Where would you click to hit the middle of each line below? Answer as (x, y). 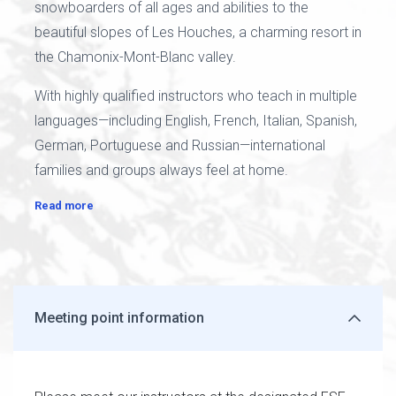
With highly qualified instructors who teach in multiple (196, 96)
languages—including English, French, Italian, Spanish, (196, 121)
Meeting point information (119, 317)
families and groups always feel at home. (161, 170)
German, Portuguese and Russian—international (180, 145)
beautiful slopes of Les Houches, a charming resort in (198, 32)
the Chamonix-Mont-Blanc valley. (135, 57)
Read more (64, 206)
